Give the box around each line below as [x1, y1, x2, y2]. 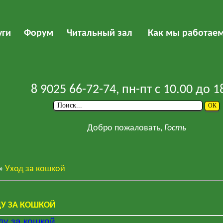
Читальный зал [67, 28, 132, 38]
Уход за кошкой [5, 164, 65, 174]
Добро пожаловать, [87, 123, 162, 133]
